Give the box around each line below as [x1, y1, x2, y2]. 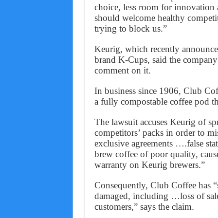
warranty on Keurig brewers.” [94, 160, 205, 170]
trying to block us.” [94, 23, 167, 34]
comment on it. [94, 65, 151, 76]
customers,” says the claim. [94, 201, 194, 212]
